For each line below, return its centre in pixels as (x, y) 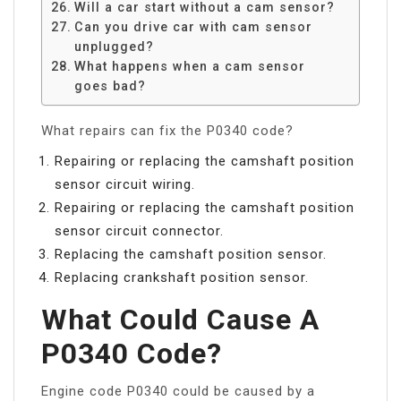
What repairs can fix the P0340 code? (167, 130)
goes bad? (110, 85)
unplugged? (114, 46)
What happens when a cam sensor (189, 66)
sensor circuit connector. (139, 230)
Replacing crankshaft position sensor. (182, 277)
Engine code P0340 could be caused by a (178, 391)
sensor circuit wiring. (125, 184)
